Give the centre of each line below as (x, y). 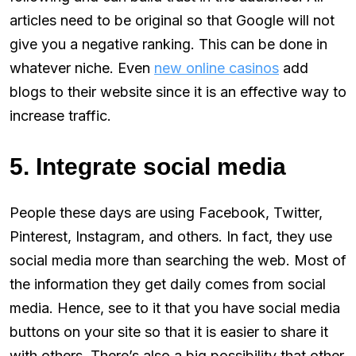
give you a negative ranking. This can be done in (168, 44)
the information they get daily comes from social (168, 284)
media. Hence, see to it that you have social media (175, 308)
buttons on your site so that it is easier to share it (169, 331)
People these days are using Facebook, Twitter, (166, 212)
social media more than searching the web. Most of (178, 260)
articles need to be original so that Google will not (172, 20)
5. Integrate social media (148, 166)
